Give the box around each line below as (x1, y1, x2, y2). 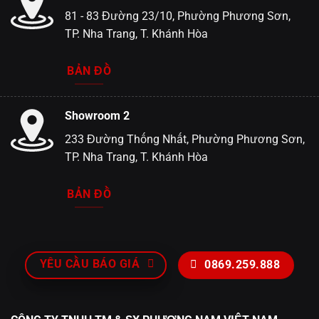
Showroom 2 (65, 109, 130, 123)
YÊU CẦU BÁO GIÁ (40, 258, 140, 271)
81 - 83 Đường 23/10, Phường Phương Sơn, (65, 9, 291, 23)
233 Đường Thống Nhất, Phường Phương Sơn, (65, 132, 305, 147)
